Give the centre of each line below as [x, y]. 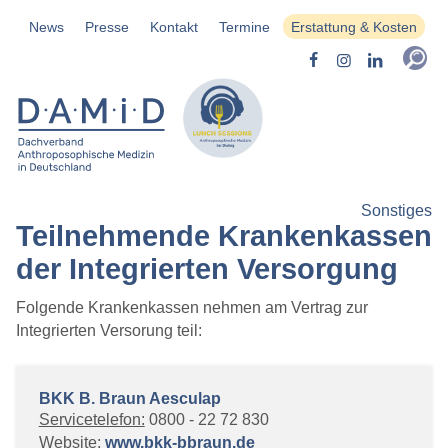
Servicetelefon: [91, 419]
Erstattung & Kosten [353, 27]
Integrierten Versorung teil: [108, 330]
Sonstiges [397, 210]
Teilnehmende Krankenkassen [223, 236]
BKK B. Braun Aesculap [129, 398]
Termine [244, 27]
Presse [106, 27]
